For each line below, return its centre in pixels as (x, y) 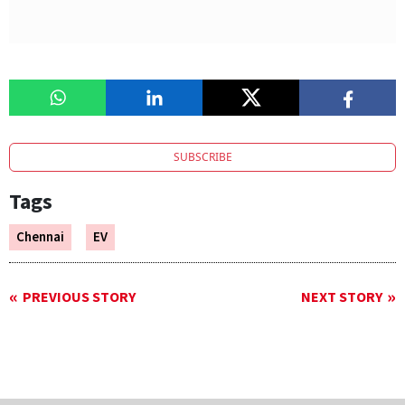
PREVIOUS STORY (79, 298)
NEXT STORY (342, 298)
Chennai (40, 238)
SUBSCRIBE (202, 157)
